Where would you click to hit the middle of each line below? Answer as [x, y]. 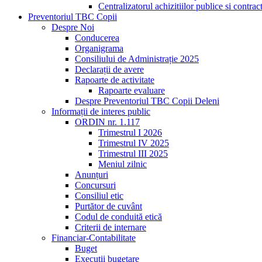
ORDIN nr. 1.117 [107, 122]
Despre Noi [73, 27]
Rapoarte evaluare [132, 90]
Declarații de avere [109, 69]
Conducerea [97, 38]
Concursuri [95, 185]
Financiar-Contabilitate [94, 238]
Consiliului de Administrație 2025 [137, 59]
